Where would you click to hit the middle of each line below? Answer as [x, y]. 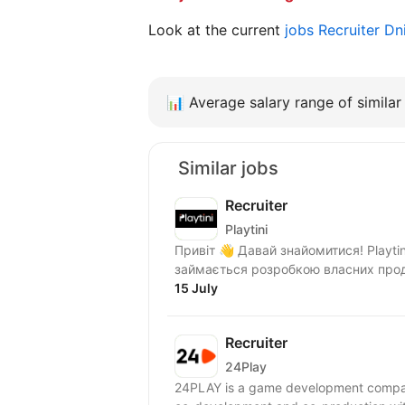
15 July [196, 288]
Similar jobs [228, 168]
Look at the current [217, 30]
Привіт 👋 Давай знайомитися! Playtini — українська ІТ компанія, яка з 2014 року [271, 250]
